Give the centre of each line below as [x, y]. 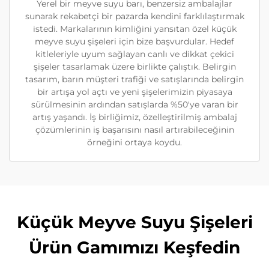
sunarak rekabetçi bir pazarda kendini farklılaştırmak [134, 17]
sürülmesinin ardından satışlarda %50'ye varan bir [134, 105]
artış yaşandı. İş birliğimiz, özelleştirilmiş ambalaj [134, 117]
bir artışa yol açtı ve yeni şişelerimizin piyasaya [134, 92]
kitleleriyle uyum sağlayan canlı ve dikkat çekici [134, 54]
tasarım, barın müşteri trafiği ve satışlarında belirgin [134, 80]
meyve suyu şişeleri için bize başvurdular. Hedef [134, 42]
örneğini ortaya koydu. [134, 143]
